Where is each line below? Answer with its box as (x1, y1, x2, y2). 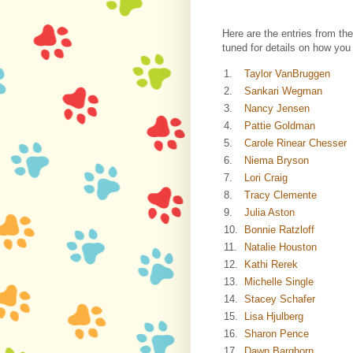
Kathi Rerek (244, 258, 298, 271)
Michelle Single (244, 276, 314, 288)
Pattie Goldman (244, 120, 315, 132)
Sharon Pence (244, 328, 309, 340)
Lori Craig (244, 172, 288, 184)
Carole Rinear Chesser (244, 137, 347, 150)
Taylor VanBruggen (244, 68, 330, 80)
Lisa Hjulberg (244, 310, 303, 323)
